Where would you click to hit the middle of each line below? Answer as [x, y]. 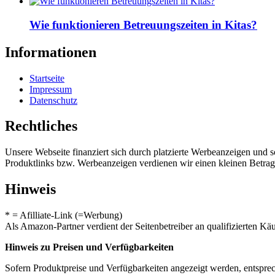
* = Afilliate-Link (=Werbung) [64, 215]
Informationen [51, 52]
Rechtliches [41, 126]
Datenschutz [53, 100]
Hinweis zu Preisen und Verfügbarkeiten [89, 247]
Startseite [47, 78]
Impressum [51, 89]
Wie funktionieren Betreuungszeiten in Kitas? [143, 25]
